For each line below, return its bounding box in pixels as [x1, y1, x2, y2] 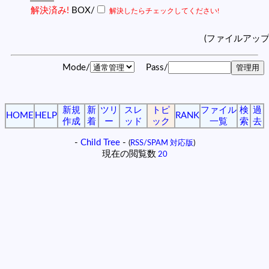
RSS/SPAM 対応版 [130, 138, 193, 147]
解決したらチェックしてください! [109, 7, 219, 14]
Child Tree [80, 138, 120, 147]
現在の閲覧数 [101, 149, 156, 159]
